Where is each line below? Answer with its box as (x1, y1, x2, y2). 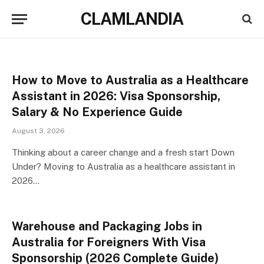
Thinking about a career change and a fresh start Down (12, 147, 235, 157)
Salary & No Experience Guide (12, 105, 183, 119)
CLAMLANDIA (81, 9, 183, 28)
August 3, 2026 (12, 127, 65, 135)
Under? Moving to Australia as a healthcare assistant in (12, 161, 235, 171)
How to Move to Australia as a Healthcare (12, 73, 249, 87)
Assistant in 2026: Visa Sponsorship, (12, 89, 220, 103)
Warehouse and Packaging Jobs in (12, 219, 202, 233)
